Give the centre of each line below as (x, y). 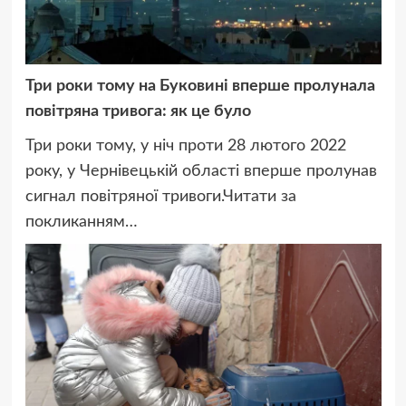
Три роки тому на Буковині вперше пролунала (200, 87)
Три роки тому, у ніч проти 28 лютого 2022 (185, 146)
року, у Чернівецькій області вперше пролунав (201, 172)
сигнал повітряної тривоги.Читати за (160, 197)
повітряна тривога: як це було (138, 112)
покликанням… (81, 222)
